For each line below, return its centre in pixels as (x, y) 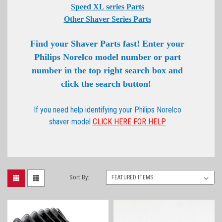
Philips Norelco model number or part (107, 57)
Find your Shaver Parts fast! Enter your (107, 43)
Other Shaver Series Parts (107, 19)
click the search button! (107, 83)
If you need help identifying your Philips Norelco (107, 110)
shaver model (71, 121)
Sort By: (80, 177)
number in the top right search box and (107, 70)
